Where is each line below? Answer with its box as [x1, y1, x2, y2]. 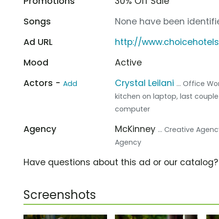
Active [115, 56, 142, 68]
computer [115, 104, 151, 114]
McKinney [115, 123, 158, 135]
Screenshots [23, 186, 96, 203]
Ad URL [23, 36, 53, 48]
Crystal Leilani [115, 77, 175, 89]
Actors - [23, 77, 63, 89]
